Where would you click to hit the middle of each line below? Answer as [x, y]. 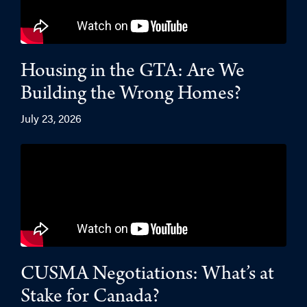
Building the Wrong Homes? [131, 95]
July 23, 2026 [51, 118]
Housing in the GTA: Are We [133, 73]
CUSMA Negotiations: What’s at [147, 275]
